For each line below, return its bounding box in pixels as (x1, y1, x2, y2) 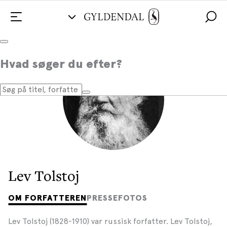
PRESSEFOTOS (87, 194, 147, 202)
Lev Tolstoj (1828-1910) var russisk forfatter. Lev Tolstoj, (8, 216, 212, 226)
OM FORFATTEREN (8, 194, 87, 202)
